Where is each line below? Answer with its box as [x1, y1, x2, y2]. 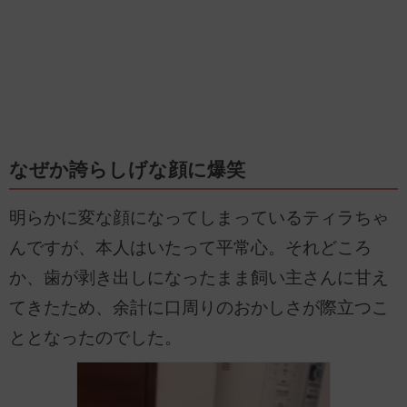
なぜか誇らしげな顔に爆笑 [9, 159, 245, 182]
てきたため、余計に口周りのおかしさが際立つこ [9, 298, 389, 318]
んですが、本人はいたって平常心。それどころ [9, 238, 372, 258]
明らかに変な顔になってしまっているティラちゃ [9, 208, 389, 228]
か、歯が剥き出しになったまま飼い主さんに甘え [9, 268, 389, 288]
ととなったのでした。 [9, 328, 182, 348]
